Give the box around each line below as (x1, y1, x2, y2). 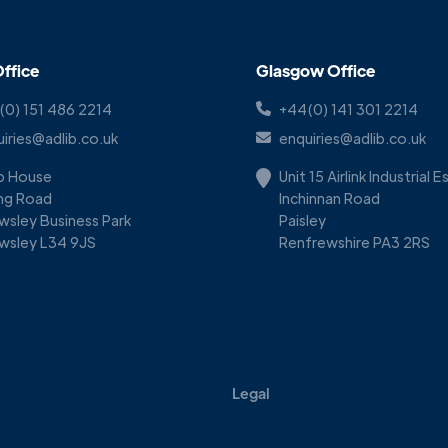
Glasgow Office (256, 60, 375, 82)
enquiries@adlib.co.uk (279, 129, 426, 148)
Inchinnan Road (279, 189, 380, 208)
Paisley (279, 211, 326, 230)
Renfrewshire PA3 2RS (279, 233, 430, 252)
